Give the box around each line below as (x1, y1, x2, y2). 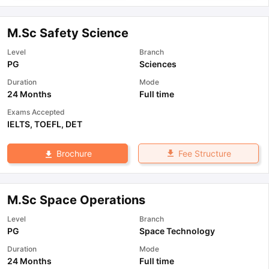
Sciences (139, 59, 177, 70)
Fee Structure (178, 148, 231, 159)
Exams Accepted (7, 107, 65, 117)
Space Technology (139, 226, 215, 237)
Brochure (56, 148, 92, 159)
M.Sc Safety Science (7, 26, 128, 41)
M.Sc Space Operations (7, 193, 145, 208)
